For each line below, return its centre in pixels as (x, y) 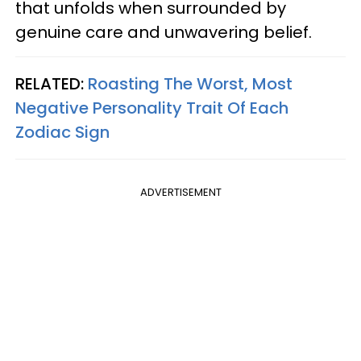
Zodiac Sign (62, 132)
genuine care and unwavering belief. (164, 32)
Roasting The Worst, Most (190, 83)
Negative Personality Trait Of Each (152, 108)
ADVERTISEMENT (180, 192)
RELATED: (52, 83)
